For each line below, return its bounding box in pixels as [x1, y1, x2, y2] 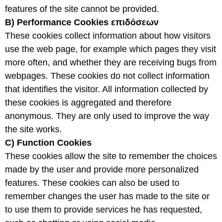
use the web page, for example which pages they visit [5, 44, 216, 55]
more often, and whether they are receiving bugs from [5, 57, 217, 68]
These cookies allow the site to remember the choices [5, 151, 217, 162]
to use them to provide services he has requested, [5, 205, 202, 215]
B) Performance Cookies [5, 17, 109, 28]
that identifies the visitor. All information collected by [5, 84, 208, 95]
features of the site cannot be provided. [5, 4, 159, 14]
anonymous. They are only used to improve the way [5, 111, 209, 121]
